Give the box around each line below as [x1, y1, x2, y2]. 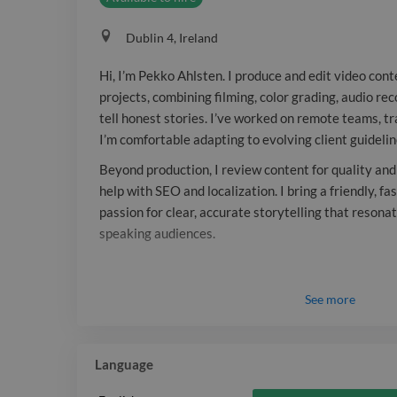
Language [95, 356, 153, 373]
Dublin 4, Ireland [126, 30, 218, 46]
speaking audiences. [99, 225, 215, 242]
